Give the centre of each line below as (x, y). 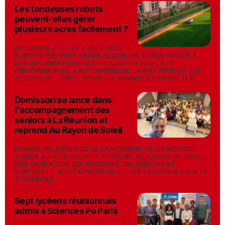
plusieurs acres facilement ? (71, 29)
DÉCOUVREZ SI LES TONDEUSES (69, 48)
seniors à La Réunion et (61, 120)
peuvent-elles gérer (55, 19)
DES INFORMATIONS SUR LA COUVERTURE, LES (94, 63)
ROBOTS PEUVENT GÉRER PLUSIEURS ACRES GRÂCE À (106, 55)
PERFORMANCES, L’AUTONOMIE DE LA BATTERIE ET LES (108, 70)
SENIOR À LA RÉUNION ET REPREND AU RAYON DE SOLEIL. (112, 156)
